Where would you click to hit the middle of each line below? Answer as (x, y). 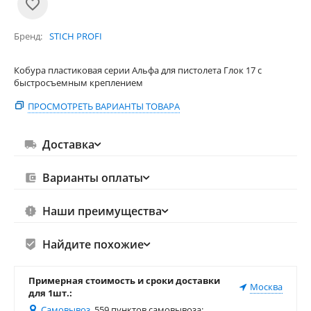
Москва (266, 287)
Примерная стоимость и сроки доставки (124, 280)
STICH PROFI (76, 36)
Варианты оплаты (92, 178)
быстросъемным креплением (78, 83)
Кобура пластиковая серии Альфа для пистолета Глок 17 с (138, 70)
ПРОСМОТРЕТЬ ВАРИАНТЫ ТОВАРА (104, 106)
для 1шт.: (50, 293)
